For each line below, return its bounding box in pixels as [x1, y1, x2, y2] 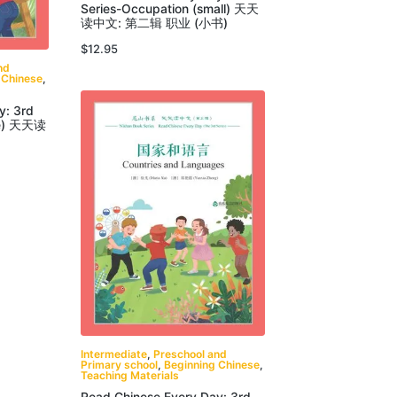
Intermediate [80, 347, 147, 362]
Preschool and [152, 347, 227, 362]
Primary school [80, 358, 158, 372]
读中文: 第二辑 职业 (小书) [80, 16, 228, 31]
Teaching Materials [80, 369, 179, 383]
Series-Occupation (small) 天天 [80, 2, 259, 17]
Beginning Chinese [163, 358, 260, 372]
